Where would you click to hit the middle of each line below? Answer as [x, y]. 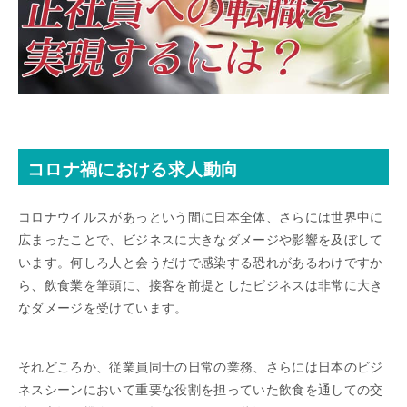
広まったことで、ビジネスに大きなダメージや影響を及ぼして [201, 240]
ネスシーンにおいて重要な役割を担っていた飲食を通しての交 [201, 390]
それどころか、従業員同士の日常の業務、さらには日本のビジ [201, 367]
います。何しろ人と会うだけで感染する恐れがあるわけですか [201, 263]
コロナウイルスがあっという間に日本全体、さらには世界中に [201, 218]
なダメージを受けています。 [103, 308]
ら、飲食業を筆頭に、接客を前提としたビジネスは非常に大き [201, 286]
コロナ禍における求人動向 [133, 170]
